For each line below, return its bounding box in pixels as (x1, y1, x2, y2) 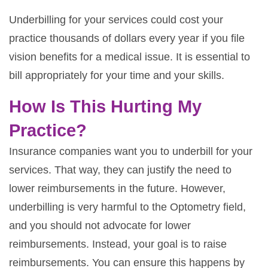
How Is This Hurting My (9, 96, 202, 116)
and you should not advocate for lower (9, 219, 191, 232)
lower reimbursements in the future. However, (9, 182, 226, 194)
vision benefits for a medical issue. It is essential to (9, 50, 250, 63)
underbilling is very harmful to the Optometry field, (9, 200, 246, 213)
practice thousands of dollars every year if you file (9, 32, 245, 44)
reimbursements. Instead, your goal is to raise (9, 237, 227, 250)
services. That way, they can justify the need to (9, 163, 232, 176)
